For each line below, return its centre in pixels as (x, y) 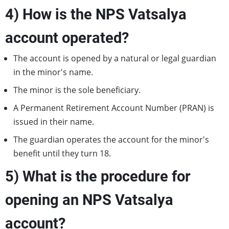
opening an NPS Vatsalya (89, 200)
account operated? (67, 38)
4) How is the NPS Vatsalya (96, 14)
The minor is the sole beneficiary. (77, 90)
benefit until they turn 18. (62, 153)
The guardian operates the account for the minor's (111, 140)
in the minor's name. (53, 72)
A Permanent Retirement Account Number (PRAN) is (114, 108)
